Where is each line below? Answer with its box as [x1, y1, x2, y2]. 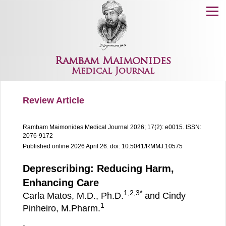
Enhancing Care [23, 177, 99, 188]
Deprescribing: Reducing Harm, [23, 163, 174, 174]
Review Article [23, 95, 84, 105]
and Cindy [142, 191, 186, 201]
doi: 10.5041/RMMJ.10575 [110, 143, 183, 150]
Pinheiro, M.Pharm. [23, 203, 100, 213]
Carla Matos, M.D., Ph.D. [23, 191, 124, 201]
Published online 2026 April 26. [23, 143, 108, 150]
